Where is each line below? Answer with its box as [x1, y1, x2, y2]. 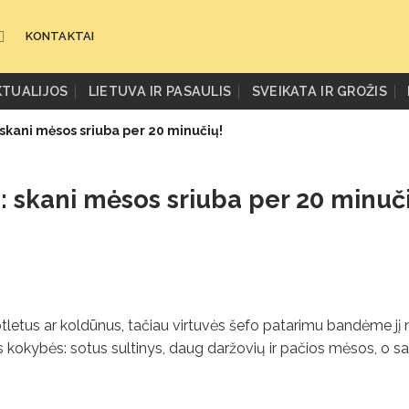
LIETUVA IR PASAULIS [88, 83, 232, 99]
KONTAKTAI [26, 29, 95, 43]
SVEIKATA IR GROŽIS [251, 83, 387, 99]
